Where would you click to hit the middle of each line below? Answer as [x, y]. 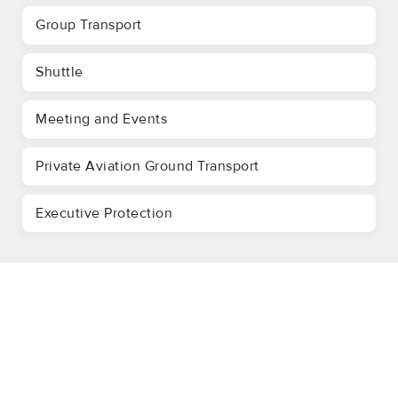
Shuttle [60, 72]
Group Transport [89, 24]
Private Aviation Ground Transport [147, 166]
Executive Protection [104, 213]
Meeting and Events [101, 119]
